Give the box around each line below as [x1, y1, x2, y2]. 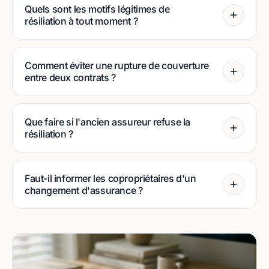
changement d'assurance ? [25, 184, 143, 196]
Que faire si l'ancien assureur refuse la [25, 116, 191, 128]
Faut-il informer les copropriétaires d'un [25, 172, 196, 184]
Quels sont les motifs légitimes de [25, 3, 170, 15]
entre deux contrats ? [25, 71, 116, 83]
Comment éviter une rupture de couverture [25, 59, 210, 71]
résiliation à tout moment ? [25, 15, 138, 27]
